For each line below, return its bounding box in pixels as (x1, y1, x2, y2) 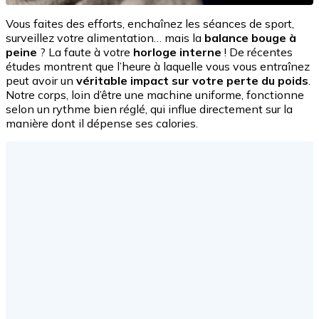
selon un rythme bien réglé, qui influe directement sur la (6, 101, 293, 116)
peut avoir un (6, 73, 76, 88)
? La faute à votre (37, 44, 133, 59)
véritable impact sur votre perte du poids (76, 73, 308, 88)
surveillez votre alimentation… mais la (6, 30, 204, 45)
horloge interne (133, 44, 221, 59)
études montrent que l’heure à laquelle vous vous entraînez (6, 58, 310, 73)
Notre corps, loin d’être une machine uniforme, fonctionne (6, 87, 304, 102)
